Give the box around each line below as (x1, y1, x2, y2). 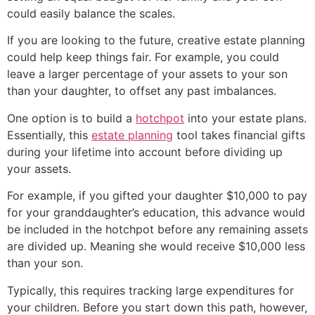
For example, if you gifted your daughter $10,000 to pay (7, 188, 307, 203)
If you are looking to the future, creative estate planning (7, 33, 305, 48)
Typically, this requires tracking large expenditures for (7, 283, 294, 297)
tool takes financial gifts (173, 127, 305, 142)
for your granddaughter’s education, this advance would (7, 205, 305, 220)
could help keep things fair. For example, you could (7, 50, 279, 65)
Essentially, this (7, 127, 91, 142)
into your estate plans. (184, 110, 307, 125)
